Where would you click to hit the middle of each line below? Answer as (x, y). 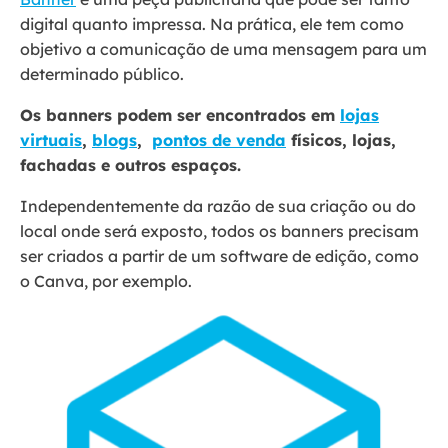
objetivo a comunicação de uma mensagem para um (223, 49)
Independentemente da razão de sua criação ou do (218, 206)
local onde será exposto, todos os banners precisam (219, 231)
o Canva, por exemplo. (106, 281)
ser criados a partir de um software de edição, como (219, 256)
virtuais (51, 140)
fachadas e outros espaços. (133, 165)
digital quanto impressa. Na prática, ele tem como (212, 24)
